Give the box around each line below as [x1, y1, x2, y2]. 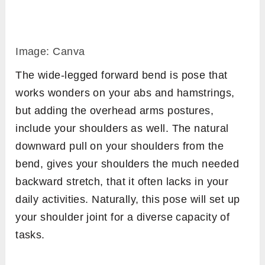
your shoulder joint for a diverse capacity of [15, 211, 230, 223]
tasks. [15, 229, 45, 241]
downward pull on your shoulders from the [15, 140, 224, 152]
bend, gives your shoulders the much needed [15, 158, 240, 170]
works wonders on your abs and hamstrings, [15, 87, 235, 99]
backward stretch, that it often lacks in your [15, 176, 229, 188]
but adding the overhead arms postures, [15, 105, 214, 117]
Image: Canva [15, 46, 85, 57]
